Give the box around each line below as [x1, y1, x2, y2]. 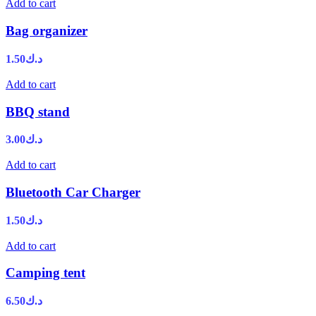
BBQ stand [6, 104, 70, 119]
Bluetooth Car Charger [6, 185, 140, 200]
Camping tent [6, 265, 85, 281]
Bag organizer [6, 23, 87, 39]
